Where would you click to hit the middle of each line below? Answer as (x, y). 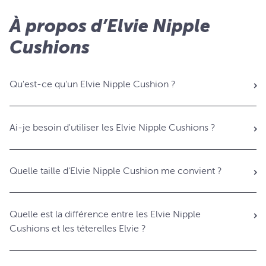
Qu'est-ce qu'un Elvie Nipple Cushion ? (93, 84)
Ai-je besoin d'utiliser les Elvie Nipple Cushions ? (113, 128)
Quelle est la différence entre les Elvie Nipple (105, 214)
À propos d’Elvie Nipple (110, 26)
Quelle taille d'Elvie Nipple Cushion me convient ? (116, 171)
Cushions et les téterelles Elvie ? (78, 229)
